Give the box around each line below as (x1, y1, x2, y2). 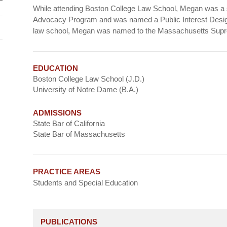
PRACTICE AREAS (32, 167, 100, 176)
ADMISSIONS (32, 108, 82, 118)
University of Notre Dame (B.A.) (32, 85, 138, 94)
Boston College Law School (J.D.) (32, 74, 144, 84)
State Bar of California (32, 119, 105, 128)
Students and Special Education (32, 178, 138, 187)
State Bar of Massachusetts (32, 130, 125, 139)
